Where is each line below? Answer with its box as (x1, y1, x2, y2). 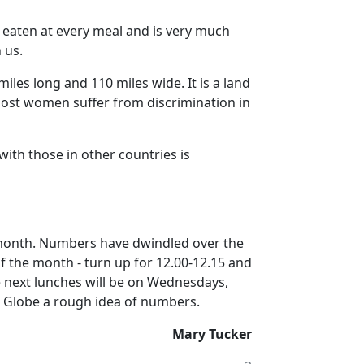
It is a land (188, 74, 250, 92)
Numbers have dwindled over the (39, 234, 244, 252)
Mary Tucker (172, 325, 252, 343)
